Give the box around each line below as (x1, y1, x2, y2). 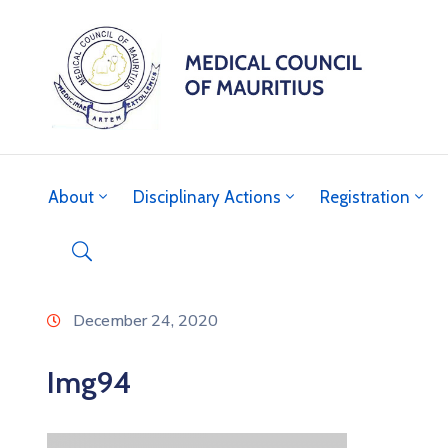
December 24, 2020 (73, 309, 218, 332)
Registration (320, 186, 410, 207)
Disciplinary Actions (133, 186, 281, 207)
